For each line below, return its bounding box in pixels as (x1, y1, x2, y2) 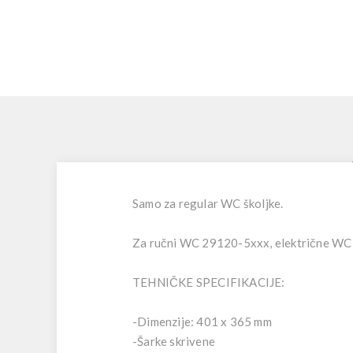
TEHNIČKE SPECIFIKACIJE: (132, 275, 285, 289)
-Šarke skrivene (132, 334, 215, 348)
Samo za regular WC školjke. (132, 196, 284, 210)
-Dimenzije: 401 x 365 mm (132, 314, 272, 329)
